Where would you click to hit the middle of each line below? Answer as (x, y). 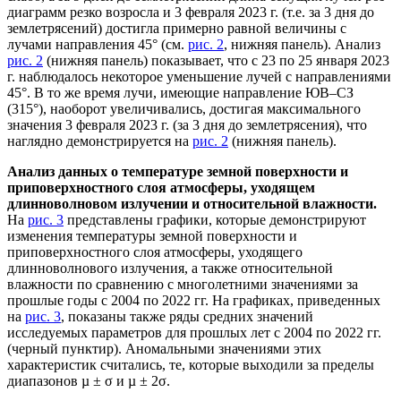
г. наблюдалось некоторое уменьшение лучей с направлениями (199, 76)
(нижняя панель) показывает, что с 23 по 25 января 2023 (216, 60)
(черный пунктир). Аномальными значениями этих (164, 348)
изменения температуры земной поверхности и (152, 235)
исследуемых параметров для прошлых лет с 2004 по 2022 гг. (194, 332)
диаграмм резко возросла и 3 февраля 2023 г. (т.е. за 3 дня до (191, 12)
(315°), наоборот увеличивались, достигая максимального (184, 108)
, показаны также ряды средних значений (187, 316)
